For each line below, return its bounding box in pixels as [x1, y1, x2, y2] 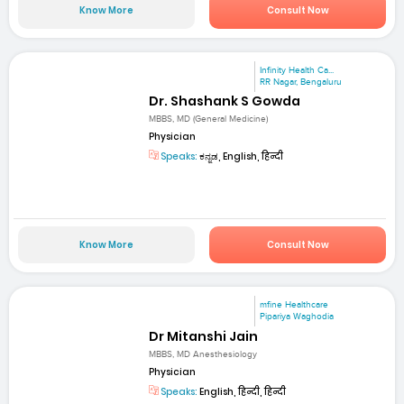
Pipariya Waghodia [260, 311, 335, 323]
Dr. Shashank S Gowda [149, 91, 301, 110]
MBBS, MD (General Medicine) [149, 114, 269, 125]
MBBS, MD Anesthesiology [149, 348, 258, 360]
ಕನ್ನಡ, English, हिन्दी [197, 150, 284, 164]
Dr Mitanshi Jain [149, 326, 259, 345]
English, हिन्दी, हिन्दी [197, 384, 287, 399]
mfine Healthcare [260, 299, 329, 311]
